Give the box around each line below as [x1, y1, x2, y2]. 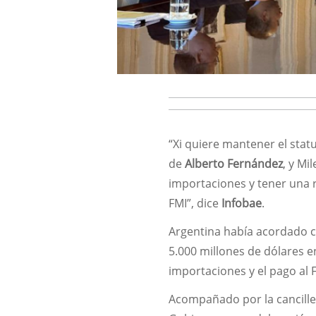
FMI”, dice [169, 195, 222, 211]
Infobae [221, 195, 262, 211]
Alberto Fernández [185, 155, 284, 171]
